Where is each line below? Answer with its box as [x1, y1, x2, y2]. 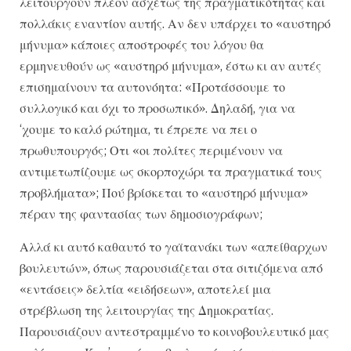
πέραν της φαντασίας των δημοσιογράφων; [20, 206, 262, 223]
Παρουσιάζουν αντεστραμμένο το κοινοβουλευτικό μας [20, 323, 329, 339]
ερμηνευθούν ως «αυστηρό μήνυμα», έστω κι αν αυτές [20, 58, 321, 74]
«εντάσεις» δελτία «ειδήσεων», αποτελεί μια [20, 280, 271, 297]
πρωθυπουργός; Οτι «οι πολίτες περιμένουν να [20, 143, 283, 159]
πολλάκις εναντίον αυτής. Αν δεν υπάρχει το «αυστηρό [20, 16, 331, 32]
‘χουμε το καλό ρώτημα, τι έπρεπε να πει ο [20, 121, 257, 138]
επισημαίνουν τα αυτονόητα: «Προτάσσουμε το [20, 79, 285, 96]
